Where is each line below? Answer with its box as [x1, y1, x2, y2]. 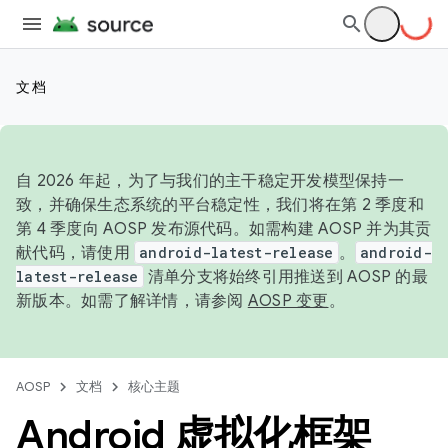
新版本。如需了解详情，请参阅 [16, 291, 248, 311]
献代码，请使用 [16, 243, 134, 263]
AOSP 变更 [247, 291, 329, 311]
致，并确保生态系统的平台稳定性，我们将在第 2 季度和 [16, 195, 424, 215]
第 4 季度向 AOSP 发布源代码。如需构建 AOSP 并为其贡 [16, 219, 432, 239]
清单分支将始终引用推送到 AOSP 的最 [143, 267, 428, 287]
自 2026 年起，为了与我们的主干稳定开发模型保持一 [16, 171, 404, 191]
